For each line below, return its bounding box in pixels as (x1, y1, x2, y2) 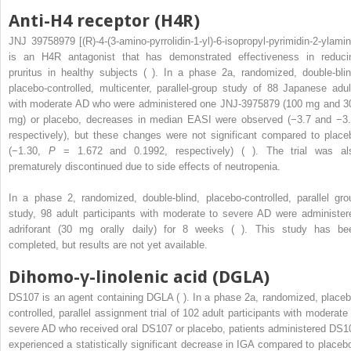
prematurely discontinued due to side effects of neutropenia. (9, 161, 280, 173)
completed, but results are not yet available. (9, 239, 208, 251)
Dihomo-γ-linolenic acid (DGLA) (9, 267, 270, 288)
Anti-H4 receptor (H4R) (9, 11, 200, 31)
